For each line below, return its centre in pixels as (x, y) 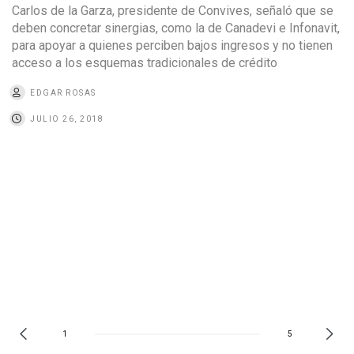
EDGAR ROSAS (63, 92)
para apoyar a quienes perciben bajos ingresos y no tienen (172, 45)
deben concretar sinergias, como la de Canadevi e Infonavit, (176, 28)
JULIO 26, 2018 (67, 119)
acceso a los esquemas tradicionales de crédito (145, 62)
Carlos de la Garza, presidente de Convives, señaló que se (173, 10)
